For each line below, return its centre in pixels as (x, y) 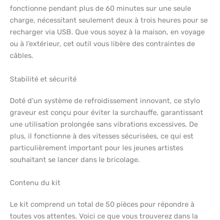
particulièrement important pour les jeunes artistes (96, 148)
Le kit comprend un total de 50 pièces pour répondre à (102, 205)
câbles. (22, 56)
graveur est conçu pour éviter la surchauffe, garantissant (107, 112)
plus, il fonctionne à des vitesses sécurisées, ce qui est (102, 136)
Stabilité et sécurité (43, 79)
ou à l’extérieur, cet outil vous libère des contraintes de (102, 44)
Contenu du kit (35, 183)
